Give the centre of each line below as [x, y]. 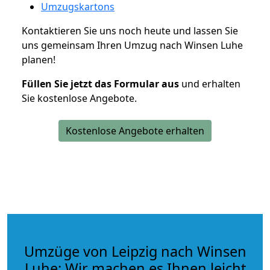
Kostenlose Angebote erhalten [135, 130]
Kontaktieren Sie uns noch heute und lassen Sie [130, 30]
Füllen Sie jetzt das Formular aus [100, 83]
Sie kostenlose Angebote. [79, 98]
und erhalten [210, 83]
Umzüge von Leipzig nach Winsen [135, 251]
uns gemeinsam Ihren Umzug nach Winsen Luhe [132, 45]
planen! [39, 59]
